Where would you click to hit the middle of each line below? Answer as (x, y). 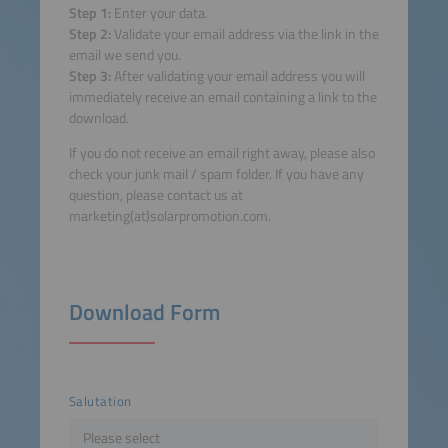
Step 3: (89, 75)
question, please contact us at (155, 195)
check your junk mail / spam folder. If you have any (216, 174)
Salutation (100, 401)
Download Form (144, 312)
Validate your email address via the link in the (244, 33)
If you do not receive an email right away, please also (221, 153)
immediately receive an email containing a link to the (222, 96)
